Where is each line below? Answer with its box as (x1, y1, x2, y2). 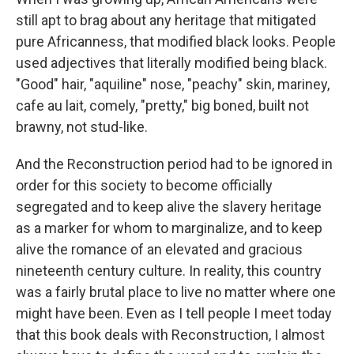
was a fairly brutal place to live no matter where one (16, 284, 336, 300)
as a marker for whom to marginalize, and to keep (16, 220, 322, 236)
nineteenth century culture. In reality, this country (16, 262, 322, 279)
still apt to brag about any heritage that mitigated (16, 12, 316, 28)
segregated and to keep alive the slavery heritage (16, 198, 322, 215)
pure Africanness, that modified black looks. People (16, 33, 336, 50)
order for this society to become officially (16, 177, 273, 194)
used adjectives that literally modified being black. (16, 55, 327, 71)
